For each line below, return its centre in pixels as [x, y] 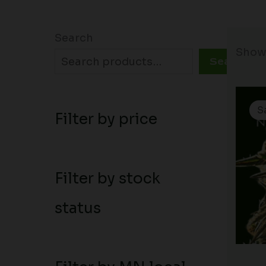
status [78, 208]
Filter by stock [107, 178]
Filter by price [106, 119]
